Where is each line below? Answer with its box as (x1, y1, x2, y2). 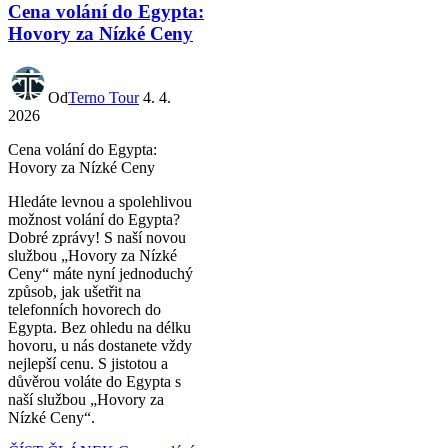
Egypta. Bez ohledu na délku (8, 319, 191, 337)
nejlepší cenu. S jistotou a (8, 355, 168, 373)
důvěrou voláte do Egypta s (8, 373, 181, 391)
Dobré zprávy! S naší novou (8, 229, 186, 247)
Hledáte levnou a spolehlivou (8, 193, 192, 211)
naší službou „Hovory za (8, 391, 164, 409)
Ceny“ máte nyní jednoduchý (8, 265, 193, 283)
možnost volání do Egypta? (8, 211, 180, 229)
